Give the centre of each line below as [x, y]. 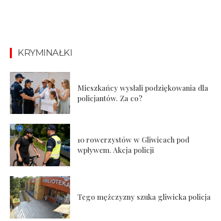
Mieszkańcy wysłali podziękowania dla [143, 88]
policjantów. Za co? [110, 98]
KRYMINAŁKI [45, 53]
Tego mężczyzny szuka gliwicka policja [144, 197]
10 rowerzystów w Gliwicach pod [134, 140]
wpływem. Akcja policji [116, 150]
